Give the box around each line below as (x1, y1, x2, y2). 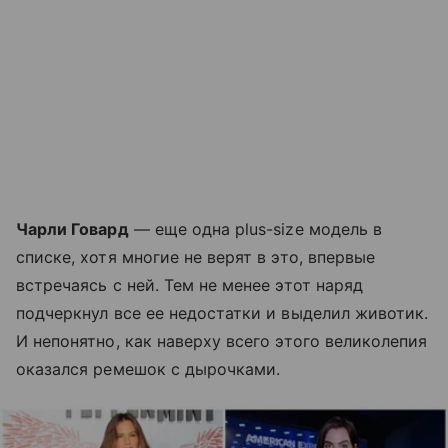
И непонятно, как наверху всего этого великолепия (16, 330, 428, 351)
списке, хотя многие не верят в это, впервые (16, 246, 376, 267)
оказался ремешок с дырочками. (16, 358, 286, 379)
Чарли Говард (16, 218, 129, 239)
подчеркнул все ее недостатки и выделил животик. (16, 302, 429, 323)
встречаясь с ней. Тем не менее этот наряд (16, 274, 363, 295)
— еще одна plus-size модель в (128, 218, 383, 239)
